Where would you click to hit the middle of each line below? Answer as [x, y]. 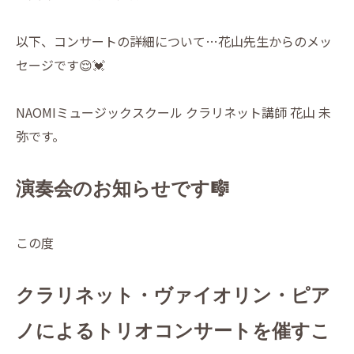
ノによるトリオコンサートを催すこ [173, 331]
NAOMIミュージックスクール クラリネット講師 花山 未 [173, 113]
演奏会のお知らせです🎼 [122, 189]
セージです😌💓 [60, 65]
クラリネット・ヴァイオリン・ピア [173, 296]
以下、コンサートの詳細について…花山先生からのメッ [174, 41]
